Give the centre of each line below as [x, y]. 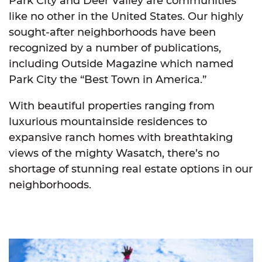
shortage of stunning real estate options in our [131, 169]
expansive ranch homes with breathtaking [121, 137]
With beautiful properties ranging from [112, 106]
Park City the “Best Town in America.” [108, 80]
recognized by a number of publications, [115, 48]
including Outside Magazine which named [121, 64]
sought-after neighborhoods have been [112, 32]
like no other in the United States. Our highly [126, 16]
